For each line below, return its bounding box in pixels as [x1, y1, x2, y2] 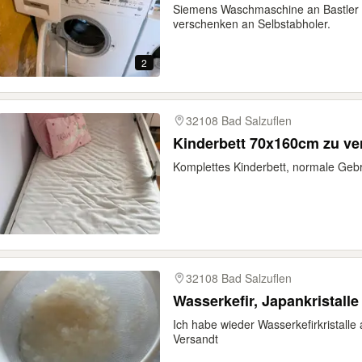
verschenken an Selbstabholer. [173, 15, 330, 32]
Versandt [173, 330, 218, 347]
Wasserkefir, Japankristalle [173, 290, 359, 311]
